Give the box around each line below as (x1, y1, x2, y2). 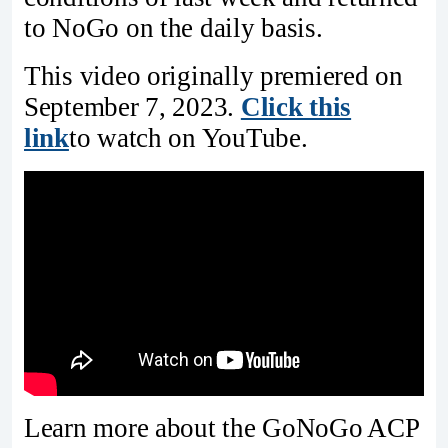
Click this (240, 92, 352, 123)
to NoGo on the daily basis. (24, 13, 323, 44)
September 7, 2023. (24, 92, 241, 123)
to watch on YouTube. (68, 123, 308, 154)
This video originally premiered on (24, 61, 403, 92)
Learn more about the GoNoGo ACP (24, 412, 419, 443)
